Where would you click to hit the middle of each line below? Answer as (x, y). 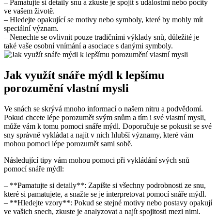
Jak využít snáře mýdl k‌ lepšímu (84, 75)
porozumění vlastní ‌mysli (66, 88)
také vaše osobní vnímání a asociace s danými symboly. (88, 46)
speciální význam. (31, 29)
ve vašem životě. (29, 11)
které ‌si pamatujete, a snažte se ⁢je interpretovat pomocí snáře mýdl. (105, 194)
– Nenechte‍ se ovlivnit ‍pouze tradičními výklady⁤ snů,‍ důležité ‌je (101, 37)
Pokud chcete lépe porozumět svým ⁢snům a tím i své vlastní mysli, (105, 118)
